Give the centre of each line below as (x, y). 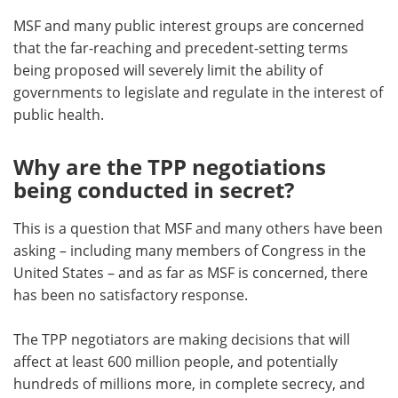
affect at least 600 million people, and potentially (175, 362)
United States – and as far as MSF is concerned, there (191, 273)
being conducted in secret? (154, 190)
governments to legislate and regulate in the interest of (198, 93)
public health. (59, 115)
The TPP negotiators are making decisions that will (182, 340)
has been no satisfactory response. (131, 295)
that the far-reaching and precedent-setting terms (181, 48)
